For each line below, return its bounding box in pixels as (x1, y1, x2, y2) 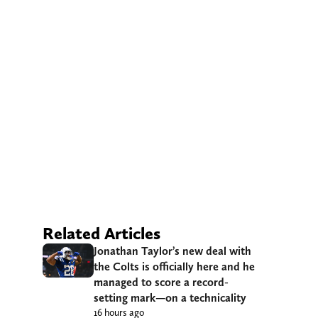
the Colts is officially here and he (94, 259, 255, 273)
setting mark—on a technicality (94, 290, 246, 305)
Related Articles (43, 222, 160, 243)
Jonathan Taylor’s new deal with (94, 243, 251, 258)
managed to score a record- (94, 275, 229, 289)
